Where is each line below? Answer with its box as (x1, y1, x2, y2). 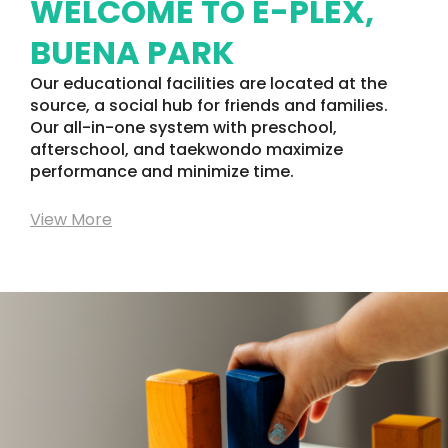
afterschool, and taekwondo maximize (30, 138, 343, 162)
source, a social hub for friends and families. (30, 94, 388, 118)
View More (30, 208, 112, 232)
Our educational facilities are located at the (30, 72, 387, 96)
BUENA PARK (30, 30, 234, 76)
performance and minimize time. (30, 160, 294, 184)
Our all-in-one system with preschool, (30, 116, 337, 140)
